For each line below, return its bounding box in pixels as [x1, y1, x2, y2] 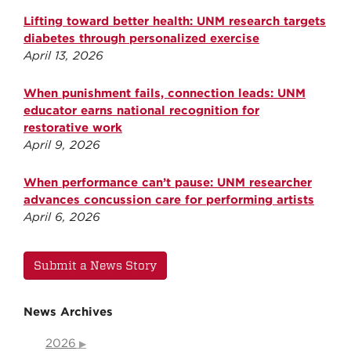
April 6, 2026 [24, 209, 100, 224]
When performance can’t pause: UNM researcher [24, 175, 312, 190]
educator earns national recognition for [24, 103, 259, 118]
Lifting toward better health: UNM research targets [24, 13, 326, 28]
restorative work [24, 120, 122, 135]
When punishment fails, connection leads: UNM [24, 85, 306, 100]
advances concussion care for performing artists [24, 192, 314, 207]
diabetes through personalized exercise [24, 31, 259, 45]
